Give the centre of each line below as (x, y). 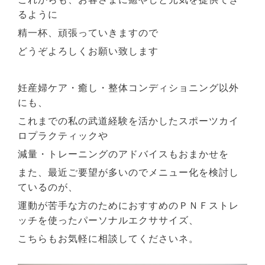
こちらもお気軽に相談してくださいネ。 (109, 238)
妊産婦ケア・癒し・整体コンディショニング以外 (129, 88)
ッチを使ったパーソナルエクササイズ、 (109, 220)
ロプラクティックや (63, 135)
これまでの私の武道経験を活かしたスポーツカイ (129, 121)
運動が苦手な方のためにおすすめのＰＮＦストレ (129, 205)
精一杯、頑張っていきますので (88, 33)
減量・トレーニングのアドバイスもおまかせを (124, 154)
